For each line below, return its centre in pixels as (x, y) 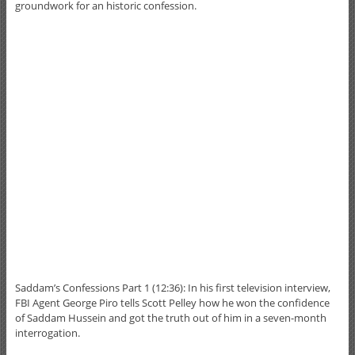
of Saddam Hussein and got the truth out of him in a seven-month (170, 317)
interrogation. (47, 332)
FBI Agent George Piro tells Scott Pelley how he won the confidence (172, 302)
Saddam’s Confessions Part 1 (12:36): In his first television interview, (172, 287)
